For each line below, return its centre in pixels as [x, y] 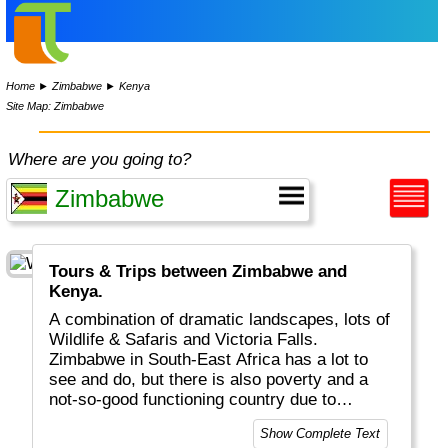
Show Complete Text [320, 434]
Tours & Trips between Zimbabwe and [198, 272]
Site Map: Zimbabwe [55, 105]
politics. [78, 420]
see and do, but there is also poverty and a [209, 380]
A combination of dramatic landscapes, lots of [220, 320]
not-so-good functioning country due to [193, 400]
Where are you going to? [100, 159]
